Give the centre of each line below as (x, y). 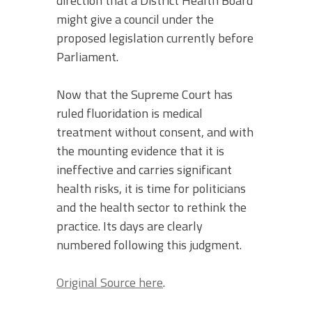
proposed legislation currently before (155, 38)
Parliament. (87, 56)
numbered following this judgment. (149, 244)
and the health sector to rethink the (151, 207)
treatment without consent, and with (155, 132)
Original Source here (110, 282)
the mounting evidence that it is (140, 150)
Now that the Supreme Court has (145, 94)
